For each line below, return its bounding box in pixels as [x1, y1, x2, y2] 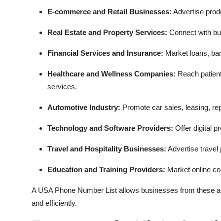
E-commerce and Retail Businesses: [47, 7, 172, 16]
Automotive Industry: [47, 103, 120, 111]
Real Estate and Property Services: [47, 28, 167, 37]
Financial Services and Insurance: [47, 49, 163, 57]
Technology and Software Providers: [47, 124, 173, 132]
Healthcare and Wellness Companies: [47, 70, 176, 78]
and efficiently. [32, 199, 77, 207]
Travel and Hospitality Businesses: [47, 145, 166, 153]
